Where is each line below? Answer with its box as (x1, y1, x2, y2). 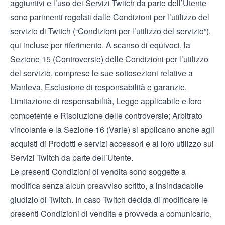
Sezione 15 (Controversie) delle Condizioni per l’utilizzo (10, 53, 208, 65)
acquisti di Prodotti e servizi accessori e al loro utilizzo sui (10, 138, 214, 149)
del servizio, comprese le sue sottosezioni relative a (10, 67, 193, 79)
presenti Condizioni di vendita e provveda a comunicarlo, (10, 208, 212, 219)
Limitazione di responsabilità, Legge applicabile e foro (10, 95, 202, 107)
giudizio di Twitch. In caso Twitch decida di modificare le (10, 194, 208, 205)
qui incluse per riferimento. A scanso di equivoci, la (10, 39, 190, 51)
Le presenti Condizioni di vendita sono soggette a (10, 166, 186, 177)
